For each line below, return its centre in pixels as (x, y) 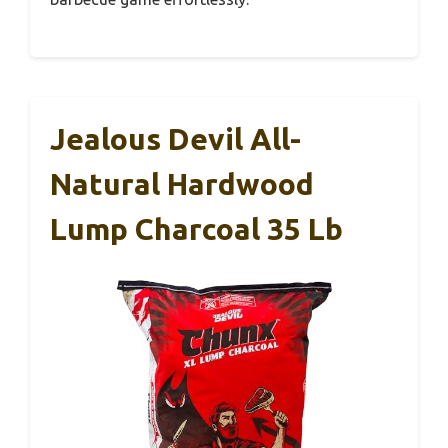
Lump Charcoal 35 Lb (196, 228)
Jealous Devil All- (175, 138)
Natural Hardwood (182, 183)
